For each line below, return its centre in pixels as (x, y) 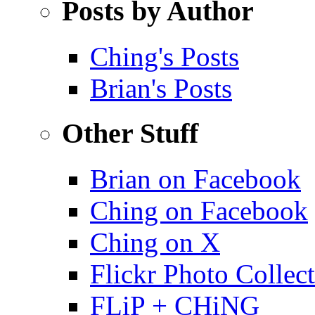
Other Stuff (130, 134)
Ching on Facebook (199, 211)
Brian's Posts (161, 88)
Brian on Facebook (195, 179)
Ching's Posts (165, 56)
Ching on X (155, 243)
